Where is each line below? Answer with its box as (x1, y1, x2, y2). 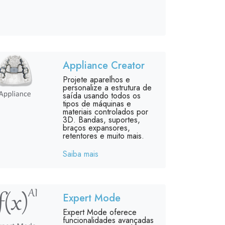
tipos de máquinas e (62, 98, 131, 109)
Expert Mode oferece (62, 206, 137, 218)
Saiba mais (62, 148, 98, 160)
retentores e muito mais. (62, 130, 144, 142)
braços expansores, (62, 122, 130, 134)
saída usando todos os (62, 90, 141, 101)
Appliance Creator (62, 58, 145, 73)
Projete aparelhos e (62, 74, 130, 85)
